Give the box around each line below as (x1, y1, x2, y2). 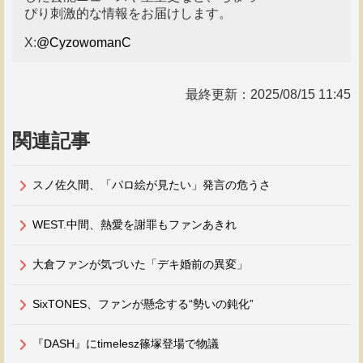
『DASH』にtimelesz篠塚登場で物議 (32, 336, 219, 350)
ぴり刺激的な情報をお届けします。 (24, 6, 232, 20)
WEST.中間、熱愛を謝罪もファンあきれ (32, 217, 237, 231)
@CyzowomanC (36, 35, 131, 49)
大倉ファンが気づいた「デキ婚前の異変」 (32, 257, 248, 271)
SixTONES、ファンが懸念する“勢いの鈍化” (32, 297, 254, 310)
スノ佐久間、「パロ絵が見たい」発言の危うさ (32, 177, 271, 191)
